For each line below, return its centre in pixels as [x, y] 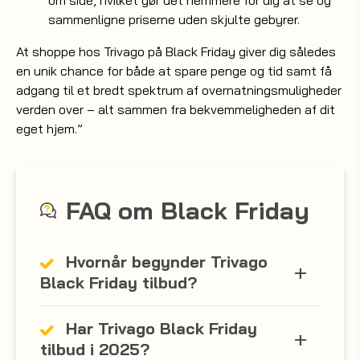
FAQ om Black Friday [188, 211]
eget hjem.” [49, 129]
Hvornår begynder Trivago [167, 262]
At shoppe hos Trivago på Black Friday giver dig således [176, 51]
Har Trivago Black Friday [162, 328]
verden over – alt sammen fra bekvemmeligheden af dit [176, 109]
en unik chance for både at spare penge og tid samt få [174, 71]
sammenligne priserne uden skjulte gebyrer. [174, 19]
